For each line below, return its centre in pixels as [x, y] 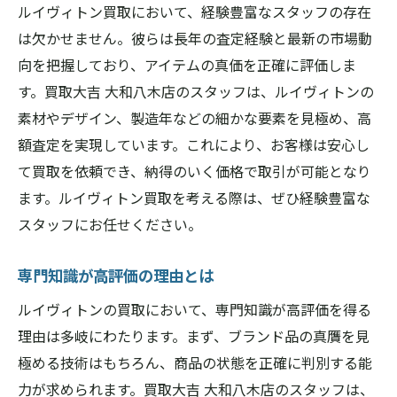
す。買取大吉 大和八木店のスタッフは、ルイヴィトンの [196, 91]
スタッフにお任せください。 [110, 224]
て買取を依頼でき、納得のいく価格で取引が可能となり [195, 171]
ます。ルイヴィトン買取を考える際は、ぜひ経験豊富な [194, 198]
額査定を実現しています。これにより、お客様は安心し [194, 144]
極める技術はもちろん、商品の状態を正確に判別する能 [195, 362]
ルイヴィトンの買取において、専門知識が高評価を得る [195, 309]
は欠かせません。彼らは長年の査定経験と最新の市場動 [195, 38]
